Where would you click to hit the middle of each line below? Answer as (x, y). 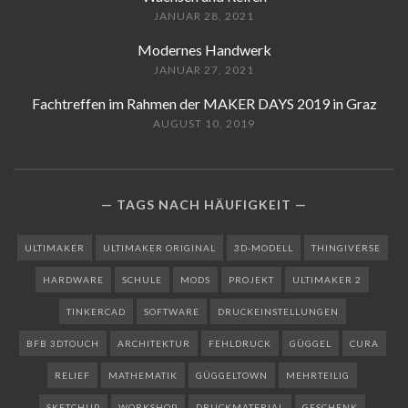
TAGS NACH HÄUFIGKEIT (204, 204)
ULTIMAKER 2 (327, 279)
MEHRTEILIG (318, 375)
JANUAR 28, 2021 (204, 15)
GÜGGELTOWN (232, 375)
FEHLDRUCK (240, 343)
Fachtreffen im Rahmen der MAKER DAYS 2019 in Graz (204, 103)
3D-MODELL (263, 247)
